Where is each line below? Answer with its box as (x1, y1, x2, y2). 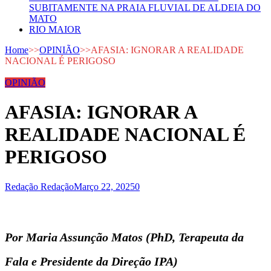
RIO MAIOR (29, 24, 81, 34)
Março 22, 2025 (74, 181, 135, 192)
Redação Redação (5, 181, 74, 192)
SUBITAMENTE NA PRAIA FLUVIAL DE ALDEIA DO (29, 2, 261, 13)
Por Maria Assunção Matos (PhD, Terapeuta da (5, 230, 244, 244)
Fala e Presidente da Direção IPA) (5, 254, 178, 268)
